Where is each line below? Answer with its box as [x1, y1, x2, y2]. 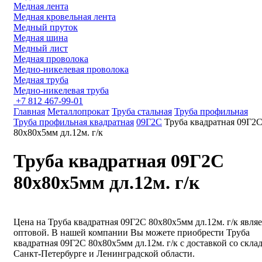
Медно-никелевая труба [13, 85, 109, 95]
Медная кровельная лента [13, 12, 116, 22]
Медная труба [13, 75, 68, 85]
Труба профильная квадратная [13, 117, 134, 127]
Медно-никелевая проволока [13, 64, 129, 74]
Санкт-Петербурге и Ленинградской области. [13, 248, 195, 258]
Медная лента [13, 1, 68, 11]
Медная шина [13, 33, 68, 43]
